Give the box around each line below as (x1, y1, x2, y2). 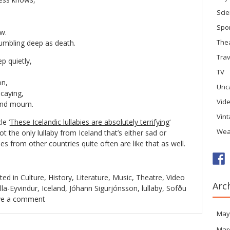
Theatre (136, 172, 162, 182)
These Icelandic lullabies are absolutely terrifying (9, 117, 169, 127)
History (48, 172, 72, 182)
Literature (75, 172, 108, 182)
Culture (20, 172, 44, 182)
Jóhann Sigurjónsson (69, 183, 138, 193)
